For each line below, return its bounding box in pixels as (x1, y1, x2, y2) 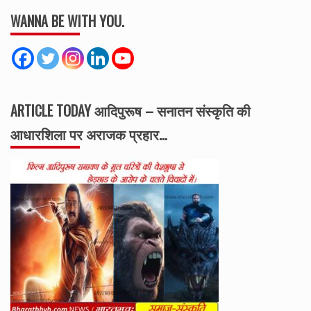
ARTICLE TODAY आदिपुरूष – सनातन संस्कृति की (10, 99, 251, 121)
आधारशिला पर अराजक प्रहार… (10, 123, 167, 144)
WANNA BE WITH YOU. (10, 10, 124, 31)
